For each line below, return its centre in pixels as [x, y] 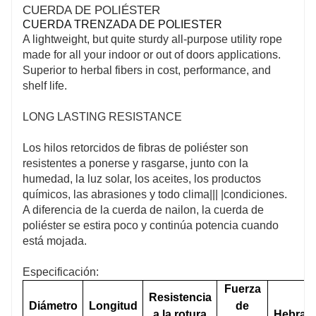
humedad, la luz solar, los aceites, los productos [142, 178]
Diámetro [53, 305]
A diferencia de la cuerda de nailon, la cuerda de [143, 209]
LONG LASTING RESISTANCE [102, 116]
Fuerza [242, 288]
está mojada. [55, 241]
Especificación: [61, 272]
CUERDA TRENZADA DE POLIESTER [122, 24]
